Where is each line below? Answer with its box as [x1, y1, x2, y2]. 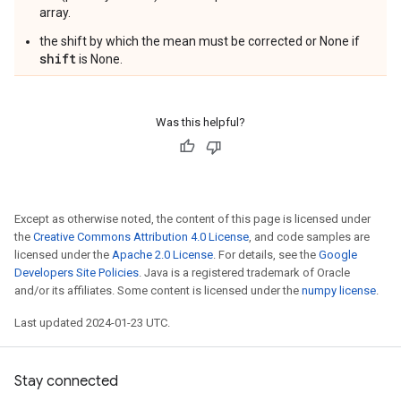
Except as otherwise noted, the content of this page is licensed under [14, 212, 371, 226]
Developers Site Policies [14, 266, 139, 279]
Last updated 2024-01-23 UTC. [14, 316, 170, 329]
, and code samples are [249, 230, 370, 243]
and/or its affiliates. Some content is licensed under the [14, 284, 302, 297]
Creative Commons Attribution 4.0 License [33, 230, 249, 243]
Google [319, 248, 357, 261]
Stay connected [14, 372, 118, 390]
